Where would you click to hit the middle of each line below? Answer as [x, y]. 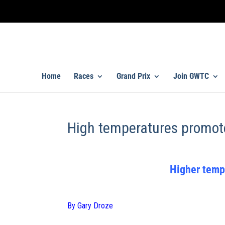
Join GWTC [191, 76]
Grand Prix [133, 76]
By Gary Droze [90, 206]
